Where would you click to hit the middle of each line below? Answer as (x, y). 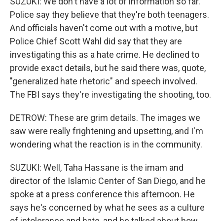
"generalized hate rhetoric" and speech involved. (104, 81)
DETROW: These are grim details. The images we (105, 118)
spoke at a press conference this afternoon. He (102, 194)
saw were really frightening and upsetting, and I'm (107, 131)
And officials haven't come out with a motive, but (104, 28)
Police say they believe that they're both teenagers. (110, 15)
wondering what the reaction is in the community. (106, 144)
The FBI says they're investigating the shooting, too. (110, 94)
